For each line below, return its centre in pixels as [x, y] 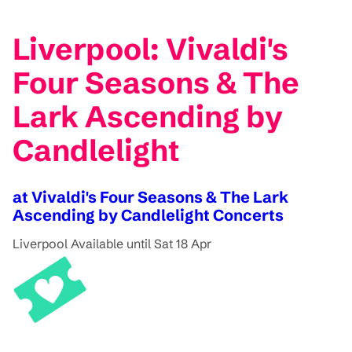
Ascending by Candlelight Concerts [148, 214]
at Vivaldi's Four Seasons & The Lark [150, 196]
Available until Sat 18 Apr [141, 243]
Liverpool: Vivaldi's [150, 49]
